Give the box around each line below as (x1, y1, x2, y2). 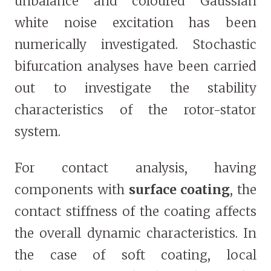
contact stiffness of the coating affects (15, 203, 256, 220)
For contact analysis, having (15, 160, 256, 177)
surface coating (128, 181, 230, 198)
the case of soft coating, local (15, 247, 256, 264)
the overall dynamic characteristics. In (15, 225, 256, 242)
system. (15, 123, 60, 140)
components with (15, 181, 129, 198)
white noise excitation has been (15, 15, 256, 31)
